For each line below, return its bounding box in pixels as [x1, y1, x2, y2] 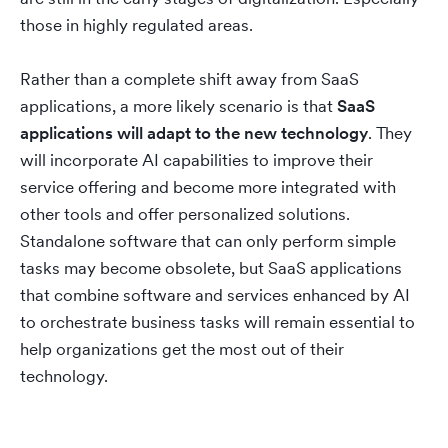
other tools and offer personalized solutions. [20, 203, 350, 225]
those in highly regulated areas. [20, 14, 261, 36]
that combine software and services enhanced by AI [20, 284, 410, 306]
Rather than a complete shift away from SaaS [20, 68, 359, 90]
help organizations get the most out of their [20, 338, 344, 360]
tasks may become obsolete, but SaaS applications [20, 257, 402, 279]
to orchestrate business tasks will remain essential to [20, 311, 415, 333]
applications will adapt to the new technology [20, 122, 368, 144]
